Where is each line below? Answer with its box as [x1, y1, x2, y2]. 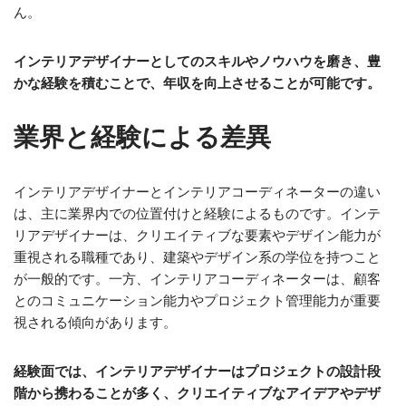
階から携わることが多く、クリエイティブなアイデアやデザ [14, 385, 381, 401]
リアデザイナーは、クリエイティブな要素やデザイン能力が [14, 227, 381, 243]
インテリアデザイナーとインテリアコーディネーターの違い [14, 184, 381, 199]
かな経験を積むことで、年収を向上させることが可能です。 [14, 75, 381, 91]
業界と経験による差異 [14, 123, 271, 151]
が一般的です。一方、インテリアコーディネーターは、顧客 [14, 271, 381, 286]
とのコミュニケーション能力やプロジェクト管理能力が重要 [14, 293, 381, 308]
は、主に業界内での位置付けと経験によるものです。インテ [14, 206, 381, 221]
